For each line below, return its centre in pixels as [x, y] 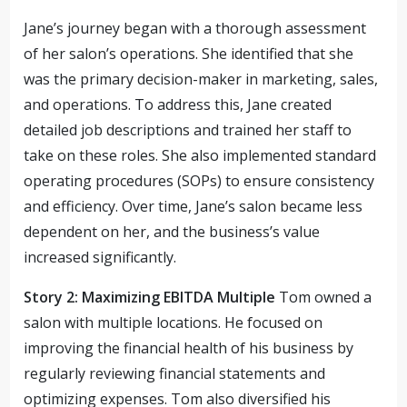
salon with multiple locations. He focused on [174, 323]
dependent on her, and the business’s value [172, 232]
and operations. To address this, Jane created [178, 104]
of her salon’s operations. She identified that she [189, 54]
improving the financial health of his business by [189, 348]
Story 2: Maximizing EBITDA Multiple [150, 297]
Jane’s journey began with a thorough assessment [195, 28]
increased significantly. [100, 257]
